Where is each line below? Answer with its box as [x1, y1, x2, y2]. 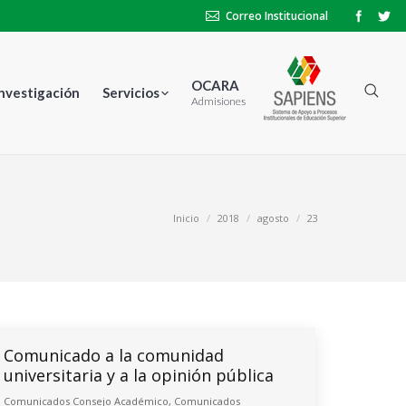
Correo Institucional [226, 8, 328, 24]
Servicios [102, 84, 159, 101]
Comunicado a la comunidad [4, 344, 224, 366]
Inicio [173, 211, 199, 225]
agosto [257, 211, 289, 225]
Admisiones [191, 94, 246, 108]
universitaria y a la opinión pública [4, 364, 274, 386]
